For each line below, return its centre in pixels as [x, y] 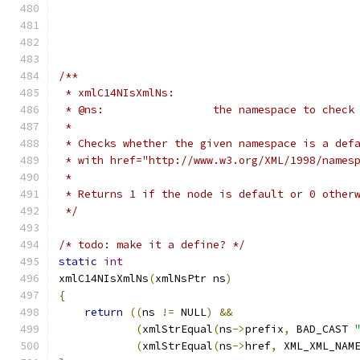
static [78, 262]
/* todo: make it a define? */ [152, 245]
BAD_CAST [322, 329]
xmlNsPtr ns [190, 278]
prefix [264, 329]
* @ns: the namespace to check [284, 110]
